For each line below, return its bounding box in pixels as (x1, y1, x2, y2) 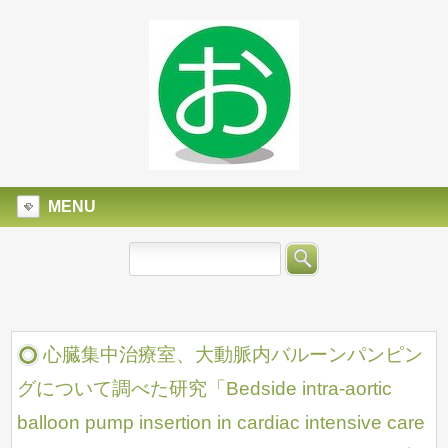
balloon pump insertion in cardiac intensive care (17, 412, 426, 433)
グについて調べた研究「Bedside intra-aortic (17, 378, 393, 399)
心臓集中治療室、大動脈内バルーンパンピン (43, 344, 424, 365)
